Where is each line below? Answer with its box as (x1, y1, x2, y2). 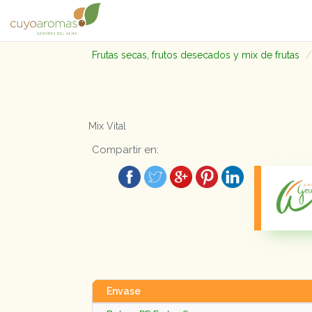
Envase (107, 285, 141, 297)
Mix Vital (88, 120, 126, 132)
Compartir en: (92, 143, 159, 156)
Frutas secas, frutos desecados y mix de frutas (92, 49, 299, 61)
